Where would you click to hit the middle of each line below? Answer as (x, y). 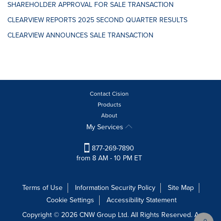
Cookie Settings (70, 200)
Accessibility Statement (141, 200)
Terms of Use (42, 187)
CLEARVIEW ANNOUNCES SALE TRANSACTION (80, 35)
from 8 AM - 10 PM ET (109, 158)
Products (109, 104)
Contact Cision (109, 93)
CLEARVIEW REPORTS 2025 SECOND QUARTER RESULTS (97, 20)
